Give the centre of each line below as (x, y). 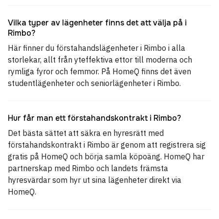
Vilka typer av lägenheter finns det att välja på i (97, 23)
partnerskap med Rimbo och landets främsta (88, 168)
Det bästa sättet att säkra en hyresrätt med (86, 133)
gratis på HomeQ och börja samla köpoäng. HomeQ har (106, 156)
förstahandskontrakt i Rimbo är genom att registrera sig (107, 145)
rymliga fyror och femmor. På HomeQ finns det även (99, 71)
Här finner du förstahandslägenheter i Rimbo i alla (97, 48)
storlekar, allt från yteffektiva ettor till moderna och (100, 60)
